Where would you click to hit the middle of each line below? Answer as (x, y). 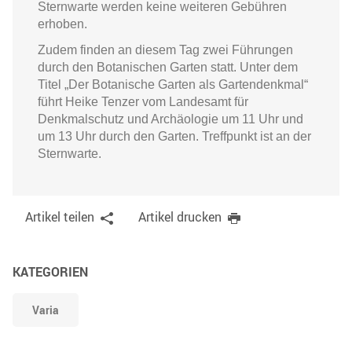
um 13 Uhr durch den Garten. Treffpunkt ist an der (174, 136)
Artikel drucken (180, 216)
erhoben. (62, 24)
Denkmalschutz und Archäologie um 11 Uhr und (170, 119)
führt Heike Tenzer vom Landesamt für (143, 101)
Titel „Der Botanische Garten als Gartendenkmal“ (173, 84)
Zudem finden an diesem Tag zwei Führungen (165, 49)
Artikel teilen (60, 216)
